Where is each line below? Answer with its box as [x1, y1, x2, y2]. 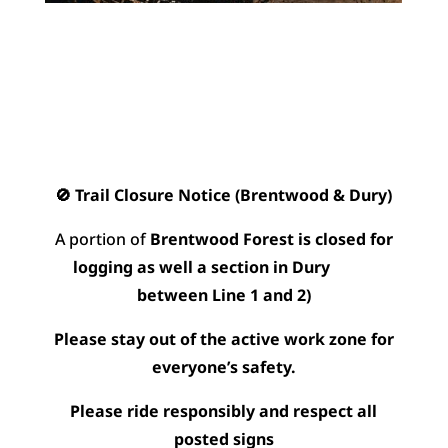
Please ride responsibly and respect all [70, 399, 378, 422]
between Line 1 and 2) [132, 283, 315, 306]
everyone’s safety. [151, 355, 296, 378]
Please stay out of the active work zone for [53, 327, 394, 350]
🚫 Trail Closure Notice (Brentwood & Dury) [55, 183, 393, 206]
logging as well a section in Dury [73, 255, 375, 278]
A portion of [54, 227, 150, 250]
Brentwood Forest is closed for [149, 227, 393, 250]
